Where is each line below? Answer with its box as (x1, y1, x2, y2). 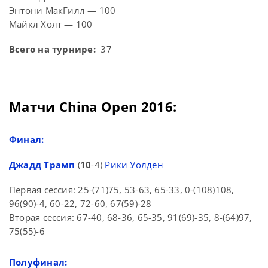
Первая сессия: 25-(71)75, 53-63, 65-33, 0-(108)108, (9, 184, 234, 196)
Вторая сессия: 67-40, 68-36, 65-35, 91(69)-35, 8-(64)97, (9, 211, 252, 224)
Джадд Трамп (9, 159, 75, 171)
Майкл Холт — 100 (9, 18, 93, 31)
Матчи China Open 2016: (9, 98, 177, 116)
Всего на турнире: (9, 43, 96, 56)
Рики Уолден (105, 159, 163, 171)
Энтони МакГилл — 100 (9, 4, 116, 17)
